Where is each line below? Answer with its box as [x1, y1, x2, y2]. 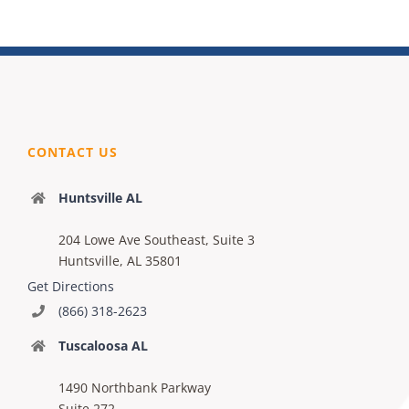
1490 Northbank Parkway [58, 379, 211, 397]
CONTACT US [27, 142, 118, 161]
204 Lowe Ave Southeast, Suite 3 [58, 230, 255, 248]
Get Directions [27, 277, 114, 295]
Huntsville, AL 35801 [58, 251, 182, 269]
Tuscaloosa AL [58, 337, 148, 355]
